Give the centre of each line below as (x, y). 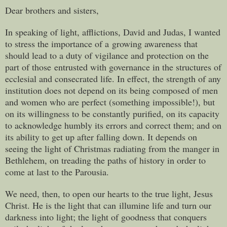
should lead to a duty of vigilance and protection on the (107, 55)
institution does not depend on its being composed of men (111, 90)
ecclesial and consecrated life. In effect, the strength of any (113, 78)
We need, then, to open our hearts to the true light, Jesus (109, 193)
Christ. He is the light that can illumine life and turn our (108, 205)
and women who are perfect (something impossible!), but (110, 102)
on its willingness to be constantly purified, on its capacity (112, 113)
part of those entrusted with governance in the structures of (113, 67)
